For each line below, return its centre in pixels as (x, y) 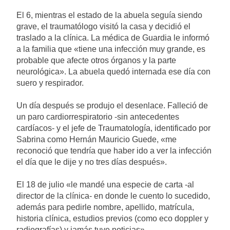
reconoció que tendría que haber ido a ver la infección (114, 150)
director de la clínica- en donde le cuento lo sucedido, (113, 196)
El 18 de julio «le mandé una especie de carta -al (105, 184)
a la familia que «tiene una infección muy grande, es (111, 49)
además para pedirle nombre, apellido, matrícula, (105, 207)
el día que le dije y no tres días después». (92, 162)
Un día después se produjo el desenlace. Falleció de (112, 105)
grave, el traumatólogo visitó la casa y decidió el (103, 26)
